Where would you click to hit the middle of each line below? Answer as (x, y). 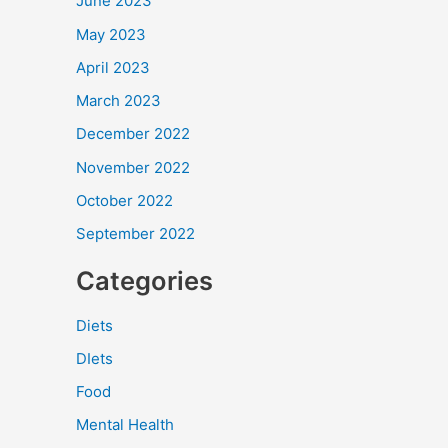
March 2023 (118, 101)
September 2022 (135, 234)
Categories (144, 280)
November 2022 (133, 167)
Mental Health (125, 425)
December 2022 (133, 134)
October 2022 (124, 200)
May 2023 (111, 34)
